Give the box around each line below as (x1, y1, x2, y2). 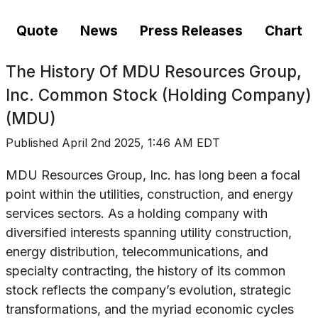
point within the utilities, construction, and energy (6, 187, 293, 202)
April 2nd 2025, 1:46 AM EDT (62, 136, 220, 150)
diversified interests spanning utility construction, (6, 225, 292, 241)
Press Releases (139, 22, 243, 40)
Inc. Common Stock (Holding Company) (6, 85, 312, 104)
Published (6, 136, 62, 150)
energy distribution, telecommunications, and (6, 244, 268, 260)
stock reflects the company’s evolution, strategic (6, 283, 291, 298)
